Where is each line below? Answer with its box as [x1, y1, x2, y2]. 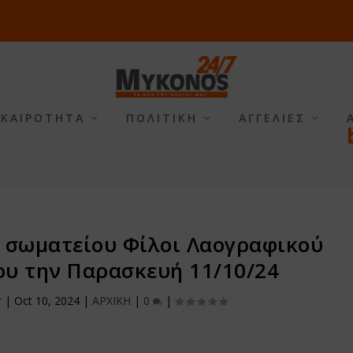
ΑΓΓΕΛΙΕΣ [238, 110, 306, 126]
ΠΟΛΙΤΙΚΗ [125, 110, 198, 126]
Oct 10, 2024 [14, 292, 80, 308]
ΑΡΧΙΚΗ [92, 292, 132, 308]
